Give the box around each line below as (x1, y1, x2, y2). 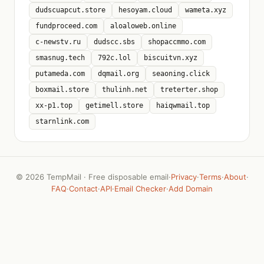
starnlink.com (35, 117, 89, 126)
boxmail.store (35, 85, 89, 94)
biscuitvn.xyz (144, 54, 197, 62)
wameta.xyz (185, 6, 226, 14)
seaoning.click (152, 70, 210, 78)
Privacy (170, 172, 197, 181)
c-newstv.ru (35, 38, 81, 46)
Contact (69, 184, 98, 193)
